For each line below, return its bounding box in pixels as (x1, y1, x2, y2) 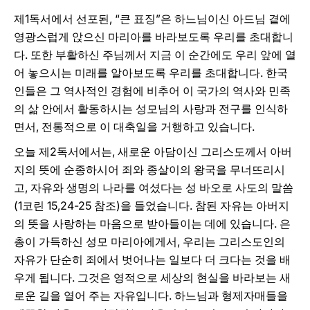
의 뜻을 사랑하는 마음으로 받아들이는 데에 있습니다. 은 (14, 217, 291, 230)
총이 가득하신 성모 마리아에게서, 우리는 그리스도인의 (14, 235, 285, 248)
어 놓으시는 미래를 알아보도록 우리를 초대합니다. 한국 (14, 66, 288, 80)
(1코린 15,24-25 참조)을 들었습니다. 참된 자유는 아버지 (14, 199, 289, 212)
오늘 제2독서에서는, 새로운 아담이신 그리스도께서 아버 (14, 145, 292, 158)
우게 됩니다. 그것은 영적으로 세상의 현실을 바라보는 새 (14, 271, 291, 284)
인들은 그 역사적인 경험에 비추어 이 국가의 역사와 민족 (14, 84, 291, 98)
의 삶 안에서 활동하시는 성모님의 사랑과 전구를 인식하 (14, 102, 288, 116)
